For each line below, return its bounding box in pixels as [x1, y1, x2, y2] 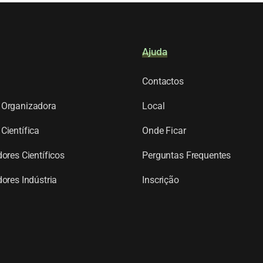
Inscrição [142, 174, 179, 186]
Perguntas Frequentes [142, 149, 231, 161]
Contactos [142, 75, 184, 87]
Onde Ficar [142, 124, 186, 136]
